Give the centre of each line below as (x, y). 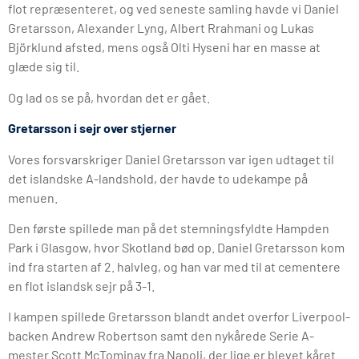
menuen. (33, 197)
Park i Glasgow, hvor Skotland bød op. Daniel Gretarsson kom (176, 248)
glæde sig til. (44, 67)
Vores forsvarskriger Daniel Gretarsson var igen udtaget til (171, 159)
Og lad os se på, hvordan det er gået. (109, 97)
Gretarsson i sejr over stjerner (92, 128)
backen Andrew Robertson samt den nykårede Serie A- (161, 336)
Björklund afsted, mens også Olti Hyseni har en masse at (164, 47)
